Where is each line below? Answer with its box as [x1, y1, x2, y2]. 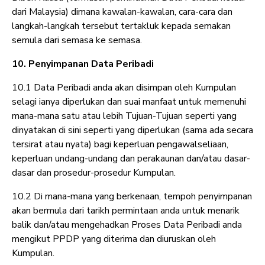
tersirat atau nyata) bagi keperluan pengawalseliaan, [12, 138, 228, 151]
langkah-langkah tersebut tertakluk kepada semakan [12, 20, 231, 33]
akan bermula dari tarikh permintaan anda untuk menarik [12, 204, 240, 218]
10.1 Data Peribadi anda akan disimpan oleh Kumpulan [12, 81, 236, 95]
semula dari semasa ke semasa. [12, 34, 142, 47]
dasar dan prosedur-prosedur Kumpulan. [12, 166, 176, 180]
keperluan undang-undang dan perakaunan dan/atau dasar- [12, 152, 250, 166]
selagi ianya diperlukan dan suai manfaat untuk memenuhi [12, 95, 246, 109]
